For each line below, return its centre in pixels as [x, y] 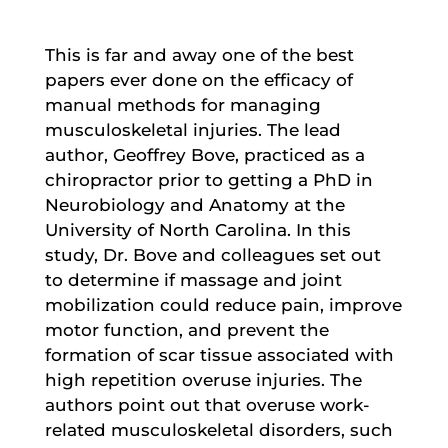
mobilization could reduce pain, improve [223, 304]
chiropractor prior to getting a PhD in [208, 179]
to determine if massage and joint [193, 279]
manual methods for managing [182, 104]
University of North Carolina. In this [197, 229]
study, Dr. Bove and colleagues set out [212, 254]
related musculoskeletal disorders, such [218, 429]
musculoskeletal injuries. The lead [192, 129]
